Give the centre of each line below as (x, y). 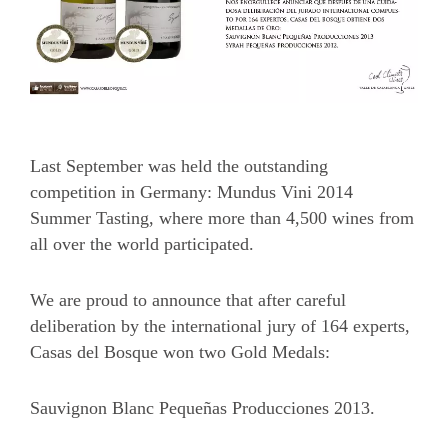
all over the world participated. (142, 243)
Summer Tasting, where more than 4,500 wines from (222, 217)
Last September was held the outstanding (179, 165)
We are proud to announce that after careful (188, 299)
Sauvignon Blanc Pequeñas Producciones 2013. (202, 407)
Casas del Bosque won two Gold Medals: (180, 351)
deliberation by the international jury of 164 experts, (220, 325)
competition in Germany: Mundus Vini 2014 (191, 191)
